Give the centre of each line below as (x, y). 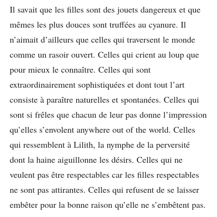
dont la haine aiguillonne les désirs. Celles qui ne (96, 159)
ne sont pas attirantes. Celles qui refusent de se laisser (104, 189)
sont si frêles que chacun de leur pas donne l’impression (108, 114)
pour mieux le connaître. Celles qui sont (80, 69)
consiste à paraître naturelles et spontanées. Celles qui (104, 99)
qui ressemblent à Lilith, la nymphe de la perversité (100, 144)
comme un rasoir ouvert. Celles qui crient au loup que (104, 54)
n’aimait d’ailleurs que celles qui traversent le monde (102, 39)
